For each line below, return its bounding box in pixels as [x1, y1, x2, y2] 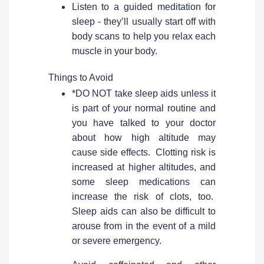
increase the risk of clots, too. [71, 191, 216, 202]
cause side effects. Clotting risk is [71, 147, 216, 157]
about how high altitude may [71, 132, 216, 143]
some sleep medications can [71, 176, 216, 187]
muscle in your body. [71, 45, 157, 56]
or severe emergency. [71, 235, 161, 246]
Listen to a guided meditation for [71, 1, 216, 12]
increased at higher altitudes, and [71, 161, 216, 172]
